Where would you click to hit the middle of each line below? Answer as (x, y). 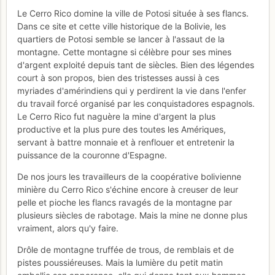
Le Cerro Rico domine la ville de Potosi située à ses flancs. (133, 13)
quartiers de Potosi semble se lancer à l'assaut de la (121, 39)
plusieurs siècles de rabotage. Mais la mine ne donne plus (132, 215)
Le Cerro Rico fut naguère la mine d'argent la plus (116, 116)
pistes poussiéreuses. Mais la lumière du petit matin (120, 262)
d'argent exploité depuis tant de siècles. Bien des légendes (136, 64)
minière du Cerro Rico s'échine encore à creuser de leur (128, 189)
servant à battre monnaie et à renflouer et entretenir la (126, 142)
